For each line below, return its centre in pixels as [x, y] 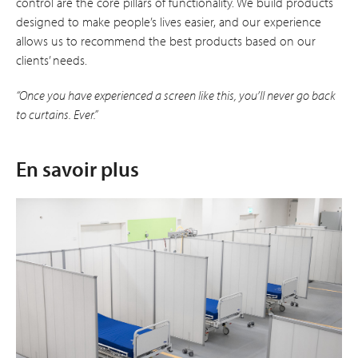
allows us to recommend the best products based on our [166, 40]
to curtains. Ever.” [57, 114]
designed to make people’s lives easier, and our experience [169, 21]
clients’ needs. [52, 60]
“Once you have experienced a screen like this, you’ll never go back [176, 95]
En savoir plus [78, 169]
